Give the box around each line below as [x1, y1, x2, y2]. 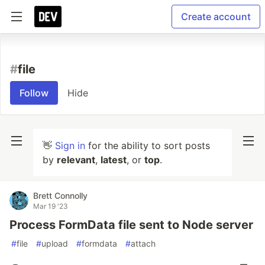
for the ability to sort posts [85, 140, 210, 151]
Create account [181, 11, 251, 22]
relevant [57, 154, 95, 166]
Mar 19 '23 [33, 202, 68, 211]
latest [101, 154, 127, 166]
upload [41, 238, 68, 248]
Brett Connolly [33, 190, 88, 201]
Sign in [55, 140, 85, 151]
